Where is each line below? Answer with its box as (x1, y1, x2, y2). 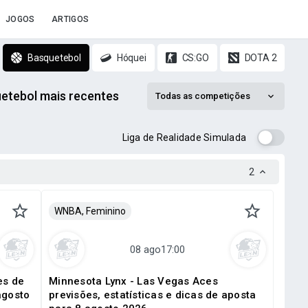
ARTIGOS (51, 14, 89, 24)
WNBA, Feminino (54, 206, 126, 217)
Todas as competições (155, 91, 250, 101)
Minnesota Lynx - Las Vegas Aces (49, 275, 218, 287)
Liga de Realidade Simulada (122, 132, 246, 143)
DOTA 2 (244, 52, 277, 63)
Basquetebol (27, 52, 81, 63)
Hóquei (116, 52, 146, 63)
